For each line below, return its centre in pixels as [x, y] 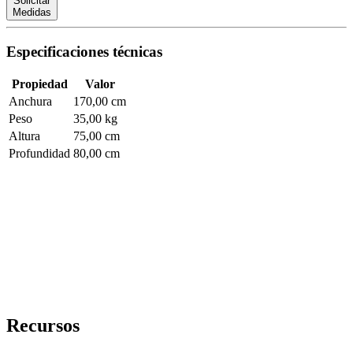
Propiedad [39, 84]
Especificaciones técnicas [84, 51]
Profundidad [39, 154]
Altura [24, 136]
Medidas [32, 12]
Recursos [43, 326]
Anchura [30, 102]
